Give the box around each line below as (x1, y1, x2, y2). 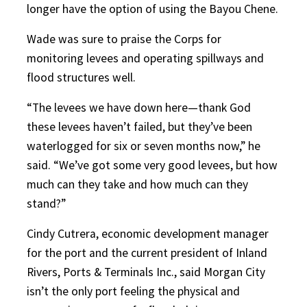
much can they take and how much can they (27, 176, 248, 192)
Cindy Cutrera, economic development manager (27, 225, 269, 241)
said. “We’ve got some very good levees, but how (27, 157, 278, 173)
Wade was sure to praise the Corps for (27, 31, 221, 47)
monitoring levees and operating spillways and (27, 50, 264, 66)
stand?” (27, 195, 66, 211)
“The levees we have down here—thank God (27, 99, 251, 115)
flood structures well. (27, 69, 136, 85)
